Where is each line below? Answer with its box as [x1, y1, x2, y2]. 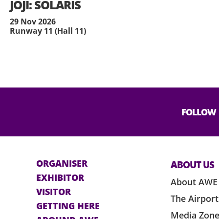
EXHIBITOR [36, 172, 84, 184]
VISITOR [36, 186, 71, 198]
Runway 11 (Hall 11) [10, 25, 86, 37]
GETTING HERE [36, 200, 100, 212]
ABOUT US [171, 158, 215, 172]
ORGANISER [36, 157, 88, 170]
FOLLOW [181, 106, 216, 118]
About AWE [171, 176, 218, 188]
